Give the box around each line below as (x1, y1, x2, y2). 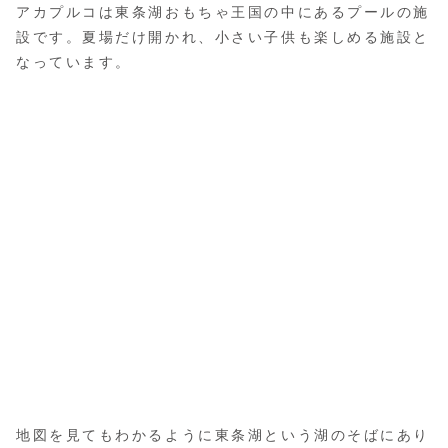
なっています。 (16, 54, 132, 71)
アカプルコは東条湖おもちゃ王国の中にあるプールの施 (16, 4, 430, 21)
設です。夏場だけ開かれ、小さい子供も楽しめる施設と (16, 29, 430, 46)
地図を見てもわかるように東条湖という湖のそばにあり (16, 426, 430, 443)
